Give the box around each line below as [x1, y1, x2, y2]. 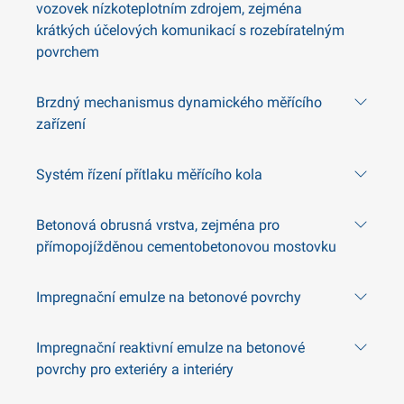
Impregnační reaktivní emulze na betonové [36, 339, 305, 356]
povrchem [36, 43, 99, 60]
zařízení [36, 115, 86, 133]
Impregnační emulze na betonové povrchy [36, 289, 301, 306]
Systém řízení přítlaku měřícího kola [36, 166, 262, 183]
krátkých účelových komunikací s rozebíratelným [36, 22, 344, 39]
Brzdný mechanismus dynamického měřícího [36, 94, 322, 111]
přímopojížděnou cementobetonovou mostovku [36, 238, 336, 255]
